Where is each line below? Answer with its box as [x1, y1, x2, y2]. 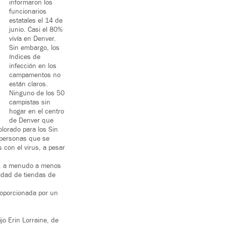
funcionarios [9, 7, 46, 17]
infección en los [9, 62, 56, 71]
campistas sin [9, 98, 50, 107]
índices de [9, 52, 40, 62]
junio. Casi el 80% [9, 25, 63, 35]
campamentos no [9, 71, 61, 80]
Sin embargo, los [9, 43, 60, 53]
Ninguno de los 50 [9, 89, 65, 98]
